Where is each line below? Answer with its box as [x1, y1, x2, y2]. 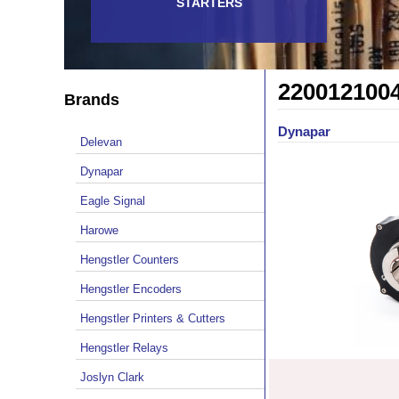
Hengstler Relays [80, 340, 168, 354]
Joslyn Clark [80, 370, 144, 384]
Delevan [80, 134, 122, 149]
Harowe [80, 223, 118, 237]
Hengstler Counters [80, 252, 179, 266]
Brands [64, 90, 119, 109]
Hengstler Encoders [80, 281, 182, 296]
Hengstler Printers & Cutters [80, 311, 225, 325]
